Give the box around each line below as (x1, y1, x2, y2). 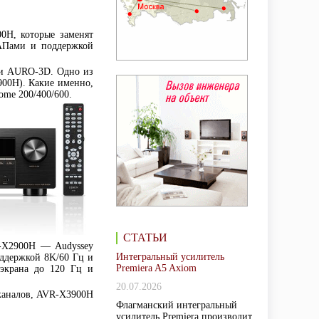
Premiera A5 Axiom (116, 263, 197, 273)
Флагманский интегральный (116, 300, 237, 310)
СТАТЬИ (123, 231, 167, 244)
